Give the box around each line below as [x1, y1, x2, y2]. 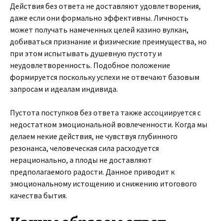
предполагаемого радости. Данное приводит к [10, 167, 175, 177]
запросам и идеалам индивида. [10, 84, 118, 94]
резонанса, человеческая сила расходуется [10, 143, 159, 153]
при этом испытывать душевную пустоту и [10, 48, 162, 58]
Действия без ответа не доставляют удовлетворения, [10, 1, 201, 11]
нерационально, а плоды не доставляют [10, 155, 152, 165]
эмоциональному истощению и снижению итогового [10, 179, 197, 188]
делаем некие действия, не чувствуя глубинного [10, 131, 178, 141]
